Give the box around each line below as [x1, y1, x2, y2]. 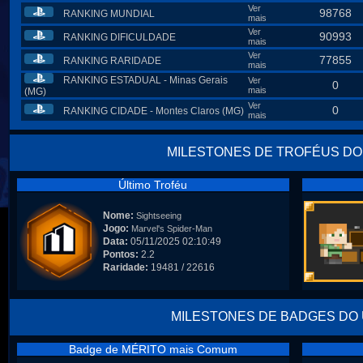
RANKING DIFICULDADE [63, 32, 176, 43]
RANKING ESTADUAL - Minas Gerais [63, 75, 228, 86]
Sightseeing [135, 211, 181, 220]
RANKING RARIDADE [63, 55, 161, 66]
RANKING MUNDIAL [63, 8, 155, 19]
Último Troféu [118, 178, 187, 191]
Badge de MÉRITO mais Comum [68, 343, 237, 356]
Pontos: [102, 249, 139, 260]
